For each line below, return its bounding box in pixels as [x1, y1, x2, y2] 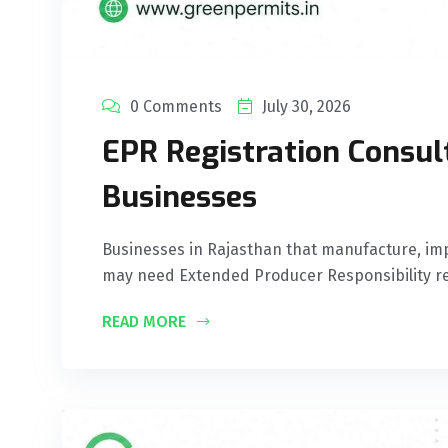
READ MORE [102, 312, 190, 332]
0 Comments [130, 97, 222, 117]
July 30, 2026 [262, 97, 351, 117]
